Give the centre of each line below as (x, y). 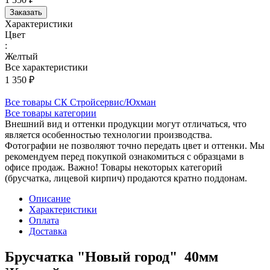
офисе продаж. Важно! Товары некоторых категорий (114, 167)
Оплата (44, 220)
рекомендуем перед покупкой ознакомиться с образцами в (124, 156)
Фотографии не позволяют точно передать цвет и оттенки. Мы (135, 145)
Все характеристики (46, 67)
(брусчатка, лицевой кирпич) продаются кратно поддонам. (126, 178)
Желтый (21, 56)
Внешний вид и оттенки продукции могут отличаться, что (126, 124)
